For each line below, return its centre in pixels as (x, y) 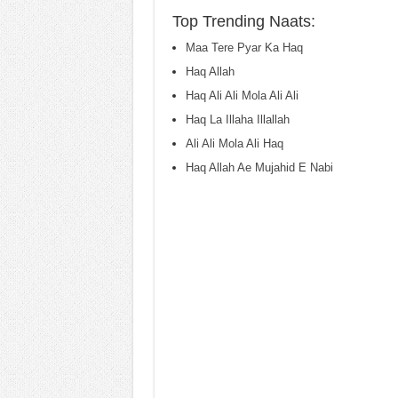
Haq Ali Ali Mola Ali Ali (242, 96)
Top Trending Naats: (243, 21)
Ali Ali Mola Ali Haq (234, 143)
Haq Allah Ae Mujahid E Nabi (259, 167)
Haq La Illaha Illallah (237, 119)
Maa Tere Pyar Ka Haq (244, 48)
